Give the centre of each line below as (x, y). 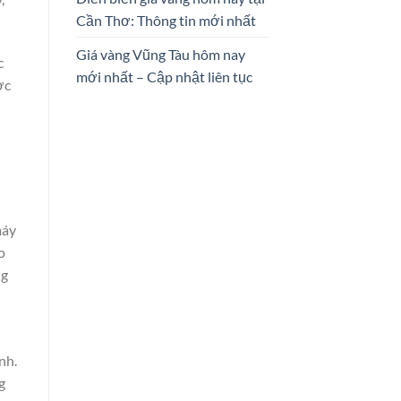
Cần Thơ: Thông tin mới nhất (166, 20)
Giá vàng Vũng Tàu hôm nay (160, 54)
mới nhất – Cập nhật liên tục (164, 76)
